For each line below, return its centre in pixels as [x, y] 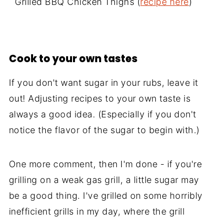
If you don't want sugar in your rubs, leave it [103, 82]
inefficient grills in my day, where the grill [97, 211]
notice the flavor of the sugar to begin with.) [104, 130]
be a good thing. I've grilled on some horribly [106, 195]
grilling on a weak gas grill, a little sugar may [104, 180]
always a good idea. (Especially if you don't [102, 114]
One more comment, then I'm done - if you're [105, 164]
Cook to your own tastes [73, 58]
